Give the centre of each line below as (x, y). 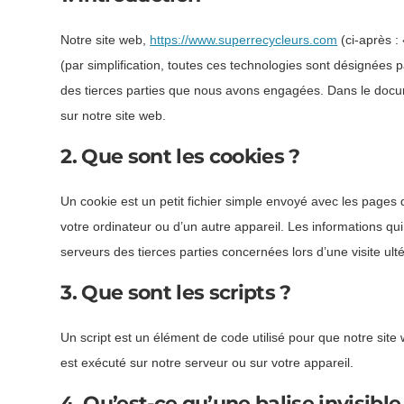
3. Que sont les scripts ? (176, 293)
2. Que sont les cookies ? (180, 157)
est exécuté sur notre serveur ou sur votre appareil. (207, 363)
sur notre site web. (114, 116)
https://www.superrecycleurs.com (244, 40)
